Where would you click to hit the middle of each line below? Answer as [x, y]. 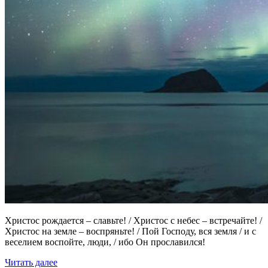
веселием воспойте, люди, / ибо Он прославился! [105, 242]
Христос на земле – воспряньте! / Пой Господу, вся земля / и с [130, 231]
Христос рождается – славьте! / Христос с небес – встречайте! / [133, 220]
